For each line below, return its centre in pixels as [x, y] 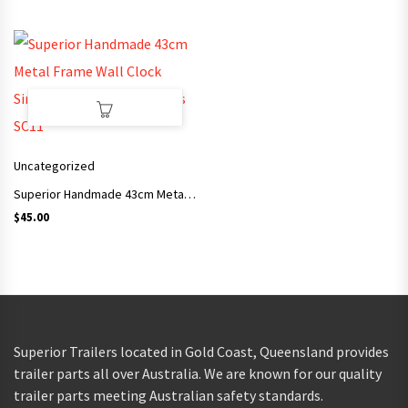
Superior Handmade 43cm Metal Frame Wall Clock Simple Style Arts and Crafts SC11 [190, 194]
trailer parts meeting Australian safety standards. [168, 395]
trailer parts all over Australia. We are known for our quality [198, 373]
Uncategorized [54, 165]
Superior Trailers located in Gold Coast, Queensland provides [201, 351]
